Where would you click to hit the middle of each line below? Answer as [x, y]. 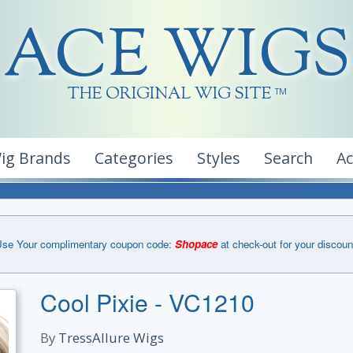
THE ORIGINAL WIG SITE [169, 95]
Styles [219, 158]
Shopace [196, 244]
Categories [134, 158]
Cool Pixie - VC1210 [147, 302]
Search [288, 158]
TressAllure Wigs [111, 338]
